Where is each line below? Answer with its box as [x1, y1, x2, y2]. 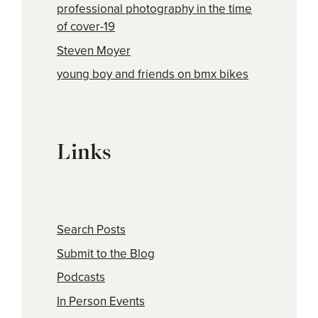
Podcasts [57, 270, 105, 285]
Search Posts [57, 222, 126, 238]
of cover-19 [57, 19, 115, 35]
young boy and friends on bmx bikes [57, 67, 248, 82]
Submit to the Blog [57, 246, 155, 261]
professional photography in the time [57, 1, 252, 17]
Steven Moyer [57, 43, 131, 58]
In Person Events [57, 293, 145, 309]
